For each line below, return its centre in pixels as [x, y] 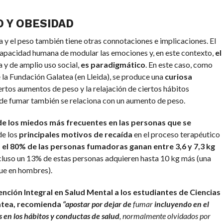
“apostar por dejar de [97, 204]
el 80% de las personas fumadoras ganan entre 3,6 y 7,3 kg [108, 146]
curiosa [178, 77]
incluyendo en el [181, 204]
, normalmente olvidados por [165, 216]
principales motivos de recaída [75, 134]
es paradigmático [113, 65]
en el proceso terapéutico [176, 134]
